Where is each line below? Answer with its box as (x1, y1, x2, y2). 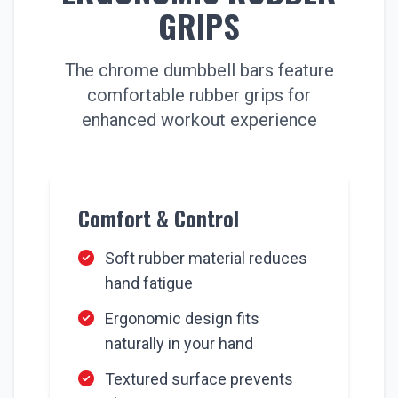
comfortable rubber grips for (87, 84, 311, 106)
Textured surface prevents (105, 370, 293, 388)
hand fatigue (105, 274, 193, 292)
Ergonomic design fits (105, 309, 259, 328)
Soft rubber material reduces (105, 249, 307, 267)
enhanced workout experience (81, 109, 317, 131)
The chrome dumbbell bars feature (64, 60, 334, 81)
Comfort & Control (78, 202, 239, 234)
